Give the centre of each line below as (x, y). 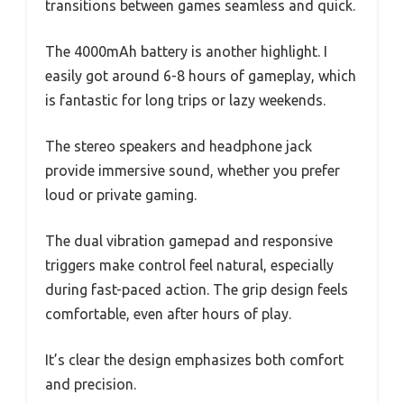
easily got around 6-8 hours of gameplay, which (201, 76)
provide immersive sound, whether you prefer (193, 171)
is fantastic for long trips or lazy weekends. (185, 101)
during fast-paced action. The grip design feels (197, 290)
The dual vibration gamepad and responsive (189, 241)
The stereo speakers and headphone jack (179, 147)
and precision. (91, 385)
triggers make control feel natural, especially (189, 266)
